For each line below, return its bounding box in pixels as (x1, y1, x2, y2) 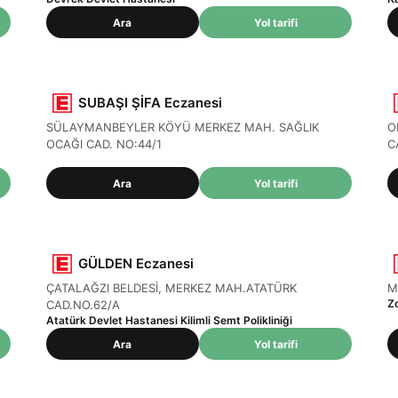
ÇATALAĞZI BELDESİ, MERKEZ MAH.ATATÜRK (45, 281, 297, 295)
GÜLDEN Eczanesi (77, 255, 194, 272)
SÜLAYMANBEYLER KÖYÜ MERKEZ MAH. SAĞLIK (45, 120, 319, 134)
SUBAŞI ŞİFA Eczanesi (77, 94, 222, 111)
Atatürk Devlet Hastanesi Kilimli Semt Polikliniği (45, 314, 292, 327)
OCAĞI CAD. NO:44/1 (45, 137, 162, 151)
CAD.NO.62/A (45, 298, 120, 312)
